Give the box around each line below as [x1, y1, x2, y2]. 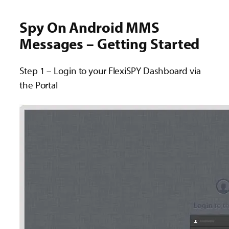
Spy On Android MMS [19, 18, 160, 37]
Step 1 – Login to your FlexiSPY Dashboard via [19, 64, 201, 77]
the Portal [19, 79, 58, 91]
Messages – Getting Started [19, 34, 200, 53]
